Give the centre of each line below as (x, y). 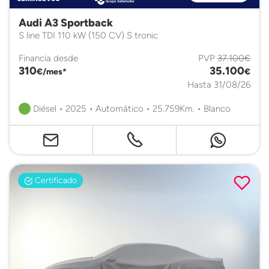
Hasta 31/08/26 (219, 84)
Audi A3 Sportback (66, 23)
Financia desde (48, 58)
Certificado (55, 180)
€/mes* (52, 71)
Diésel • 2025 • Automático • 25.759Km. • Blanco (131, 108)
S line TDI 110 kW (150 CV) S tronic (88, 35)
